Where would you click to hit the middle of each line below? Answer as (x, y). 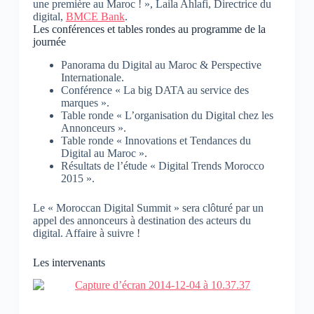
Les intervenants (69, 262)
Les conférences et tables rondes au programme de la (149, 29)
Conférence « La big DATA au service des (155, 90)
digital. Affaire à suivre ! (86, 233)
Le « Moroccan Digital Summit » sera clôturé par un (148, 207)
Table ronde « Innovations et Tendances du (156, 140)
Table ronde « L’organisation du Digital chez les (167, 115)
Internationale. (92, 77)
